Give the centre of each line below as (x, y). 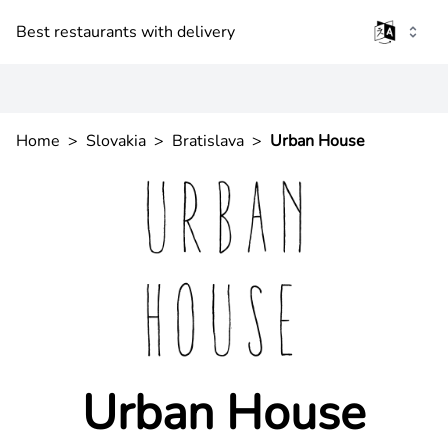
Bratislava (208, 141)
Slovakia (116, 141)
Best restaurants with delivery (125, 32)
